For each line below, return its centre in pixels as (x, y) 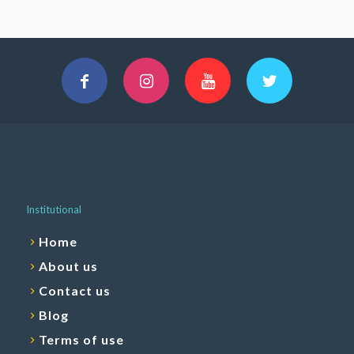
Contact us (75, 291)
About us (68, 266)
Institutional (54, 210)
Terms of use (81, 340)
